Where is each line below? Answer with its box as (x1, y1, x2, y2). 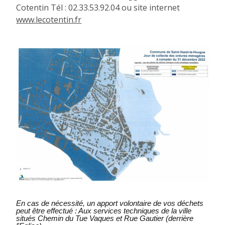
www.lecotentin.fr (16, 14, 82, 25)
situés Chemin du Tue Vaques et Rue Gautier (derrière (16, 213, 194, 222)
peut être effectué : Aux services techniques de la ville (16, 206, 192, 215)
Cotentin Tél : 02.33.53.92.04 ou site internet (16, 2, 180, 13)
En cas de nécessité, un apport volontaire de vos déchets (16, 198, 204, 207)
